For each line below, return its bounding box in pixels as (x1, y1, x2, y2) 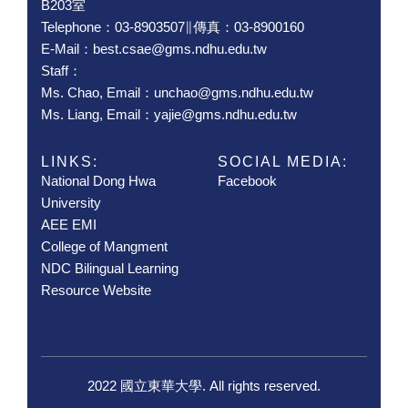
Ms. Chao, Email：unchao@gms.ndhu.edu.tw (41, 84, 313, 100)
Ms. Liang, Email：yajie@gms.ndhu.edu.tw (41, 106, 297, 122)
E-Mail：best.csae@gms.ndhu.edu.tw (41, 40, 267, 56)
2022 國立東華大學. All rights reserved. (87, 377, 321, 393)
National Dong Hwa (41, 172, 156, 189)
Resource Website (41, 281, 151, 298)
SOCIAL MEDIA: (218, 153, 348, 169)
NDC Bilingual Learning (41, 260, 178, 276)
